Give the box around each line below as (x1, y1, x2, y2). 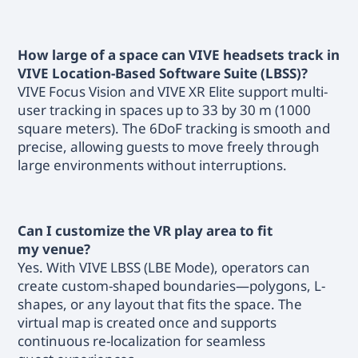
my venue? (18, 239, 91, 258)
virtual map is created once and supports (18, 312, 277, 332)
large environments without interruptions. (18, 156, 288, 175)
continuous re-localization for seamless (18, 331, 266, 350)
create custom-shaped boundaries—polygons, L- (18, 276, 326, 295)
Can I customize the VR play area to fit (18, 221, 273, 240)
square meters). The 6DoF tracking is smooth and (18, 119, 331, 138)
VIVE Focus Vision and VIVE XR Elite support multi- (18, 82, 328, 101)
